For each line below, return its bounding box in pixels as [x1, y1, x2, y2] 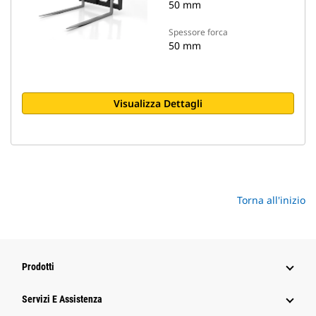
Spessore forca [169, 26, 228, 38]
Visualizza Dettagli [114, 97, 202, 110]
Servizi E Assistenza [22, 293, 102, 305]
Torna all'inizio [237, 193, 305, 207]
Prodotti [22, 261, 54, 272]
